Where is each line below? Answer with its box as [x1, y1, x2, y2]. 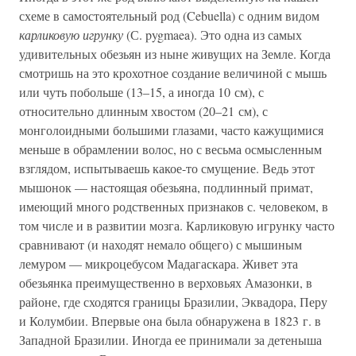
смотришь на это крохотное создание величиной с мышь [19, 64, 327, 81]
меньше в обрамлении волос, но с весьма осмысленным [19, 141, 322, 157]
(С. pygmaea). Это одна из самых [123, 26, 302, 43]
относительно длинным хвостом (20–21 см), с [19, 103, 268, 119]
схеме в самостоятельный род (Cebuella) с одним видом [19, 7, 319, 24]
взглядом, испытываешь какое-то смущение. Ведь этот [19, 160, 315, 176]
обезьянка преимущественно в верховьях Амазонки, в [19, 274, 312, 291]
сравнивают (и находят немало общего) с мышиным [19, 236, 302, 253]
